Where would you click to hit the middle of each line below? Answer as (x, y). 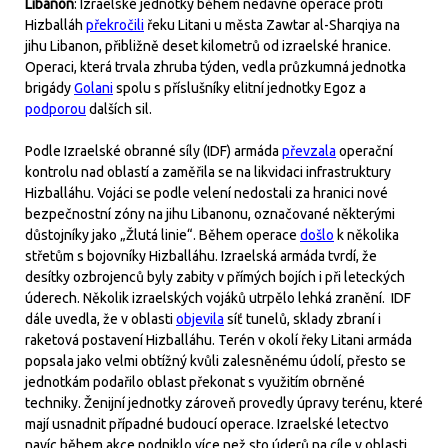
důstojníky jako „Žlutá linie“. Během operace (162, 235)
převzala (309, 151)
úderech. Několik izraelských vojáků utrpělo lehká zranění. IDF (218, 298)
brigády (49, 88)
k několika (366, 235)
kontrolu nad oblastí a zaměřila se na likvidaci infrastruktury (208, 172)
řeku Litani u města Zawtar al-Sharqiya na (272, 25)
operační (364, 151)
